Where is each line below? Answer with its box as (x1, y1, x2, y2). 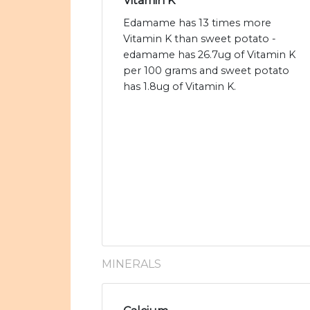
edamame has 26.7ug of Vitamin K (123, 48, 295, 62)
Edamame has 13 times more (123, 17, 271, 30)
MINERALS (102, 257, 161, 271)
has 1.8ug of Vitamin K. (123, 80, 236, 93)
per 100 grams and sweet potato (123, 64, 289, 77)
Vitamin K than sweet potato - (123, 33, 276, 46)
